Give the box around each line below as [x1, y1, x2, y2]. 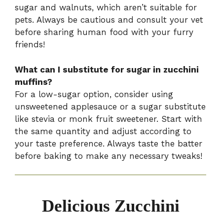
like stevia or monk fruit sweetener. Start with [15, 113, 202, 124]
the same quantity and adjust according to [15, 126, 191, 136]
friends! [15, 39, 45, 50]
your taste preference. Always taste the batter [15, 138, 202, 148]
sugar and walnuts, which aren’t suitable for [15, 2, 197, 13]
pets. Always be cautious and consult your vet [15, 15, 203, 25]
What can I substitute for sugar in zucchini [15, 64, 199, 74]
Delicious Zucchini [41, 196, 180, 216]
